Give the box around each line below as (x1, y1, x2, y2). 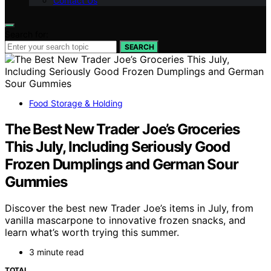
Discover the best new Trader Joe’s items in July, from (5, 202, 253, 215)
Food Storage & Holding (29, 97, 123, 108)
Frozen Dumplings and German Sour (5, 155, 238, 173)
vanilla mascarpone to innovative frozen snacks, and (5, 214, 246, 227)
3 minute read (29, 247, 84, 258)
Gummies (5, 172, 67, 191)
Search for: (5, 28, 48, 39)
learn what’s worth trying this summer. (5, 226, 179, 239)
